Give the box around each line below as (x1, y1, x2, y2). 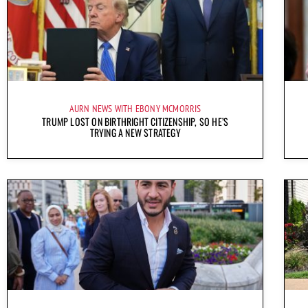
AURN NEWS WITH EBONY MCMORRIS (69, 102, 201, 115)
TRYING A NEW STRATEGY (89, 125, 181, 140)
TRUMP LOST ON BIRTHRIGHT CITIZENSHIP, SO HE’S (42, 114, 229, 129)
